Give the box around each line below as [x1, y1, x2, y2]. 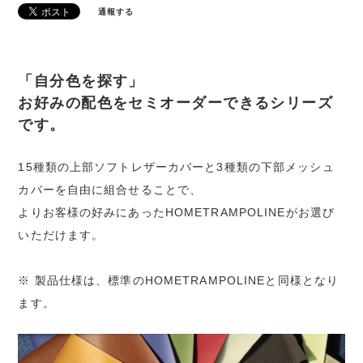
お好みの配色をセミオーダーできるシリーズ [18, 95, 334, 112]
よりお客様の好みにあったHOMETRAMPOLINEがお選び [18, 206, 335, 220]
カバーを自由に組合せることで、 [18, 183, 203, 197]
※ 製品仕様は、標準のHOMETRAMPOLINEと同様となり [18, 274, 340, 288]
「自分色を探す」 [18, 73, 144, 90]
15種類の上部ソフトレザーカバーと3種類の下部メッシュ [18, 160, 335, 174]
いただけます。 [18, 228, 105, 242]
